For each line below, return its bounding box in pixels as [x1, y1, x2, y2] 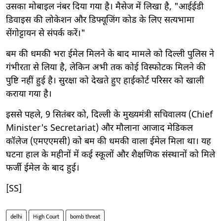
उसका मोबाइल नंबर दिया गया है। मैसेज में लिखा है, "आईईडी [6, 1, 204, 13]
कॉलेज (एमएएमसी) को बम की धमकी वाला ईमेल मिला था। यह [6, 136, 211, 147]
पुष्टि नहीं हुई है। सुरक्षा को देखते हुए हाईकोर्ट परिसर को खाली [6, 75, 204, 87]
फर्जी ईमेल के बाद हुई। [6, 162, 79, 174]
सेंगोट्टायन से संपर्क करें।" [6, 28, 85, 39]
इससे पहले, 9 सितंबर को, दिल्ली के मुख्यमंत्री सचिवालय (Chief [6, 109, 213, 121]
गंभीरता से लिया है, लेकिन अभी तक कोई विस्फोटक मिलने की [6, 62, 206, 74]
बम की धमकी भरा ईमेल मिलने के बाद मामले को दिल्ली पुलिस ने [6, 48, 214, 60]
